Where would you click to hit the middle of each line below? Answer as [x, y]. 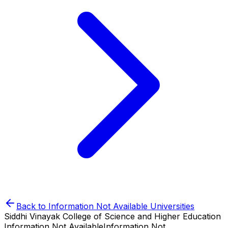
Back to [32, 206]
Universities [171, 206]
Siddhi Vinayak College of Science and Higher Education [112, 216]
